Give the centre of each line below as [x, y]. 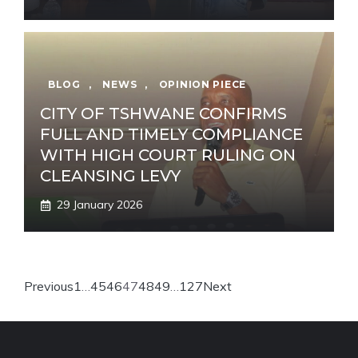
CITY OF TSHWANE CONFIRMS [163, 114]
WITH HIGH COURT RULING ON [168, 155]
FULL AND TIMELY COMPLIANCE [171, 135]
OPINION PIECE [203, 85]
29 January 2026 [99, 205]
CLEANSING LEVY [110, 176]
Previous [49, 286]
